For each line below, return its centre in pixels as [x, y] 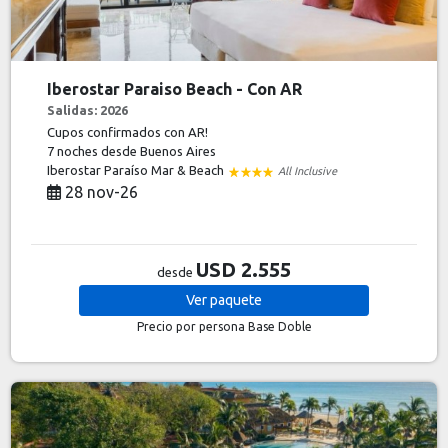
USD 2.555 [243, 269]
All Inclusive [308, 171]
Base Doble [279, 326]
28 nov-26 [100, 192]
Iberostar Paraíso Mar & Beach [137, 170]
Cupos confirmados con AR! [128, 132]
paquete [236, 300]
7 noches [74, 151]
